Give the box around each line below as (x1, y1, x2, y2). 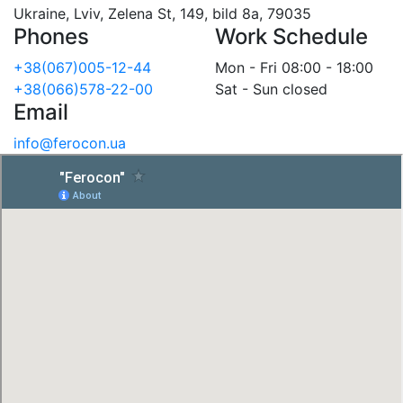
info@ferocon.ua (13, 134, 126, 153)
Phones (13, 23, 89, 50)
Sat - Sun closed (215, 80, 327, 99)
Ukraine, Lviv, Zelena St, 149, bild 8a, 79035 (13, 4, 311, 23)
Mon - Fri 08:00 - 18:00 (215, 58, 373, 77)
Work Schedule (215, 23, 368, 50)
